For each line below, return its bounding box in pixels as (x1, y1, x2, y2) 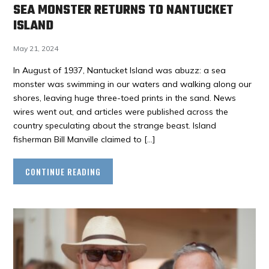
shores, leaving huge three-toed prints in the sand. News (13, 92, 237, 104)
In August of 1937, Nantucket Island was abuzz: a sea (13, 65, 226, 76)
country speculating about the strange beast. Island (13, 120, 217, 131)
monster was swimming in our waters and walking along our (13, 79, 252, 90)
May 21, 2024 (13, 44, 59, 53)
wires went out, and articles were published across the (13, 106, 229, 118)
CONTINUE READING (25, 165, 101, 178)
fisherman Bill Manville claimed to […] (13, 134, 156, 145)
